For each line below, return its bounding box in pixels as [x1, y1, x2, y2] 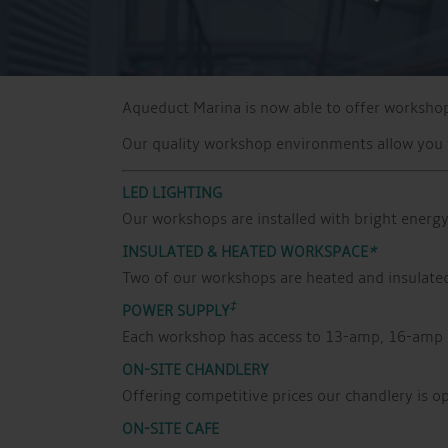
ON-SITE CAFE [122, 420, 219, 439]
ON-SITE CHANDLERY [122, 361, 269, 380]
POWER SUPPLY [122, 302, 230, 321]
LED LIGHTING [122, 184, 222, 203]
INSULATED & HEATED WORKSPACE [122, 243, 368, 262]
